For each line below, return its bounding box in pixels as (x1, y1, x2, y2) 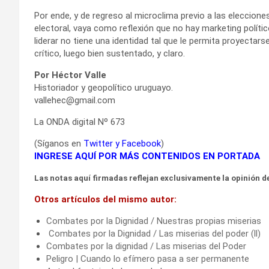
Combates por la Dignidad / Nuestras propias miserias (46, 215, 261, 226)
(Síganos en (34, 138, 83, 149)
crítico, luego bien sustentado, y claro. (34, 47, 185, 59)
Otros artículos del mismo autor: (34, 193, 177, 205)
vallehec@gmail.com (34, 94, 115, 106)
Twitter (83, 138, 113, 149)
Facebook (122, 138, 161, 149)
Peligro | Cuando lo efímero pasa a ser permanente (46, 253, 249, 264)
